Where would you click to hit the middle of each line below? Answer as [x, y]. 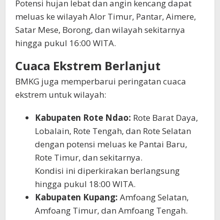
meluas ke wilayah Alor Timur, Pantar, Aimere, [106, 16]
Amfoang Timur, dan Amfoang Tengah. [111, 210]
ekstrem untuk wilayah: [61, 94]
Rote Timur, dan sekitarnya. [89, 157]
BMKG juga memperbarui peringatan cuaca [101, 81]
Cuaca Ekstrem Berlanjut [88, 65]
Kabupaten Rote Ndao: [83, 117]
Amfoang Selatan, [153, 197]
